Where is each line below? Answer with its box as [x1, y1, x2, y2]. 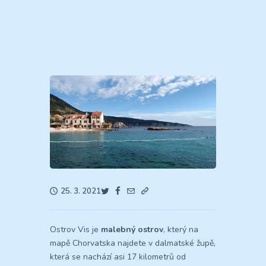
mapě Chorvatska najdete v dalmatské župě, [50, 237, 216, 249]
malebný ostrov [101, 224, 163, 236]
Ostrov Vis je [50, 224, 101, 236]
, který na [163, 224, 198, 236]
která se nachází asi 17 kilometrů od [50, 251, 186, 263]
